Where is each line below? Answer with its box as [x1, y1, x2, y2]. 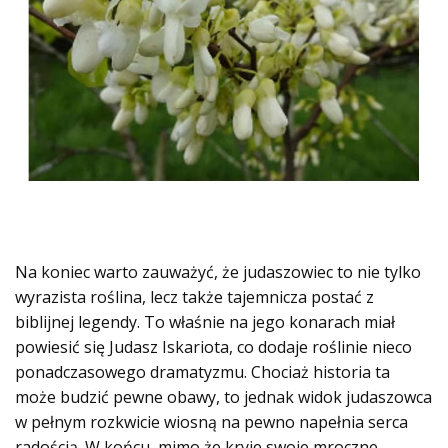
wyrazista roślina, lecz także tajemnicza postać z [15, 286, 374, 308]
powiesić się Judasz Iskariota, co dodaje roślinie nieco [15, 336, 412, 358]
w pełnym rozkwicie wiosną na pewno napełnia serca [15, 411, 408, 433]
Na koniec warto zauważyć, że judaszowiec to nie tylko [15, 261, 421, 283]
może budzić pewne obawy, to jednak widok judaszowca [15, 386, 432, 408]
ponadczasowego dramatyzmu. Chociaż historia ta [15, 361, 390, 383]
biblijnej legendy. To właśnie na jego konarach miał [15, 311, 395, 333]
